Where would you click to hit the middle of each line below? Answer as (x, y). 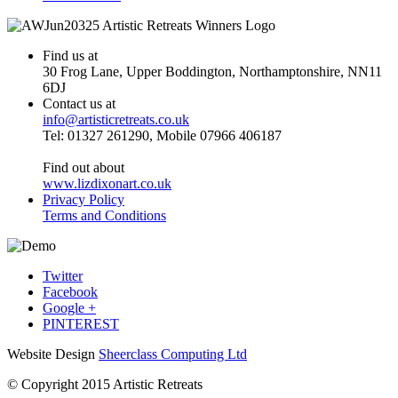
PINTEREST (81, 323)
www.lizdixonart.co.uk (107, 183)
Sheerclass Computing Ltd (173, 354)
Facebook (70, 291)
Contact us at (79, 103)
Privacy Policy (84, 199)
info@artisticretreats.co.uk (116, 119)
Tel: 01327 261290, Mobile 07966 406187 (162, 135)
